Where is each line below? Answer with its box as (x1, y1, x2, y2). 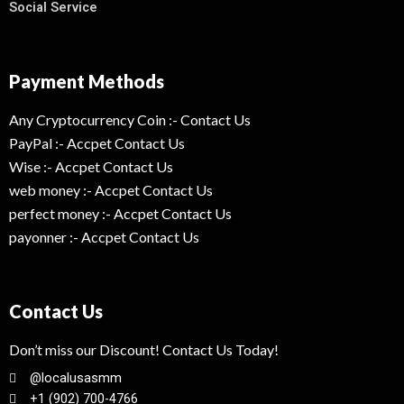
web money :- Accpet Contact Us (9, 181, 213, 199)
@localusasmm (29, 371, 122, 387)
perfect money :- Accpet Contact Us (9, 205, 232, 223)
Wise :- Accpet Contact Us (9, 158, 173, 176)
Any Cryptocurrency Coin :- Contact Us (9, 111, 251, 129)
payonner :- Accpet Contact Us (9, 228, 199, 246)
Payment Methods (9, 70, 164, 93)
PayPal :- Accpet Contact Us (9, 134, 185, 152)
